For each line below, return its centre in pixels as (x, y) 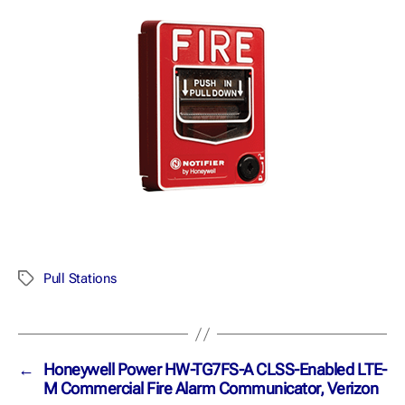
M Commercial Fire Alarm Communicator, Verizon (211, 389)
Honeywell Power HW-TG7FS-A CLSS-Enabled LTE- (215, 370)
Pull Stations (80, 279)
